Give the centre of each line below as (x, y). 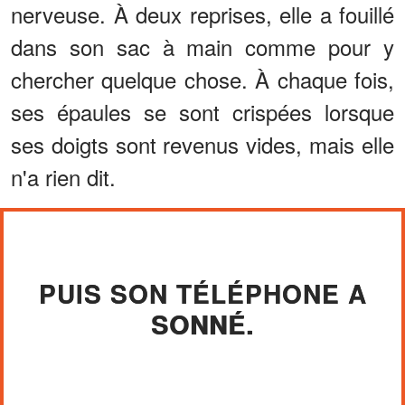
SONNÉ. (202, 324)
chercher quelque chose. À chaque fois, (202, 79)
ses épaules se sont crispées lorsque (202, 111)
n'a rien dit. (63, 176)
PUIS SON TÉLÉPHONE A (202, 293)
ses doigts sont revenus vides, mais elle (202, 144)
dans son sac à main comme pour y (202, 46)
